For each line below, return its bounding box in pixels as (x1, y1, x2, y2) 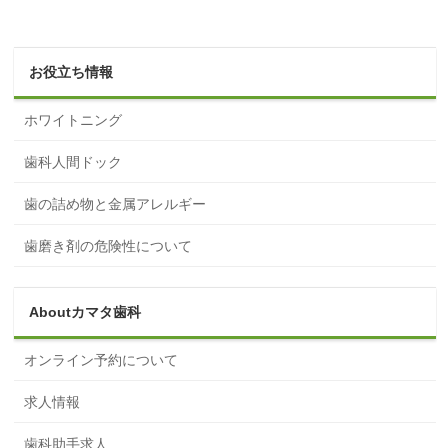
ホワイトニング (24, 113, 123, 128)
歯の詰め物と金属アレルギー (24, 197, 207, 212)
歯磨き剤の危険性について (24, 239, 193, 254)
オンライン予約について (24, 353, 179, 368)
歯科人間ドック (24, 155, 123, 170)
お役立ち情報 (29, 64, 114, 80)
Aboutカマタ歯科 (29, 304, 142, 320)
